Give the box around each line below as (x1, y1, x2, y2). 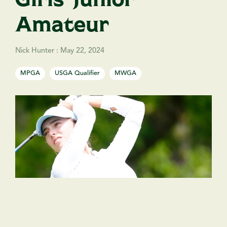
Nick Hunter (15, 47, 56, 55)
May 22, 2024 (60, 47, 104, 55)
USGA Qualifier (55, 69, 100, 77)
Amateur (15, 10, 109, 35)
